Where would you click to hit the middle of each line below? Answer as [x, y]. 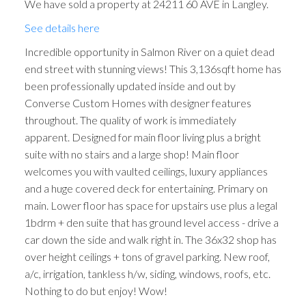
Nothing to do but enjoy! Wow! [96, 290]
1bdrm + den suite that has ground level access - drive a [151, 222]
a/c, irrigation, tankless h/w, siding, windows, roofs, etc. [147, 273]
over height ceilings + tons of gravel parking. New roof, [147, 256]
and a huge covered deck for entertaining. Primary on [146, 188]
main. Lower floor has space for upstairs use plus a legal [151, 205]
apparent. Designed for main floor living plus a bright [142, 137]
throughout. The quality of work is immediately [130, 120]
